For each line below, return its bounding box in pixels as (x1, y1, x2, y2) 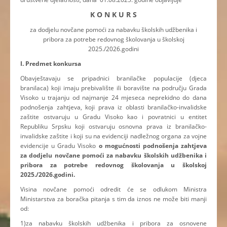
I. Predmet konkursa (20, 59, 81, 68)
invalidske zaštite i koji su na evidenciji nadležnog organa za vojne (20, 132, 207, 141)
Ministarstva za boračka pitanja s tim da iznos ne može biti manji (20, 195, 207, 204)
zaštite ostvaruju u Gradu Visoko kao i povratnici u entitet (20, 112, 207, 122)
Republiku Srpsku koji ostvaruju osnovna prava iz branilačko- (20, 122, 207, 131)
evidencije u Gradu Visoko (20, 141, 99, 150)
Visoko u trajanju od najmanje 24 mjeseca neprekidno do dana (20, 93, 207, 102)
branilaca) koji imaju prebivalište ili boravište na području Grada (20, 84, 207, 93)
